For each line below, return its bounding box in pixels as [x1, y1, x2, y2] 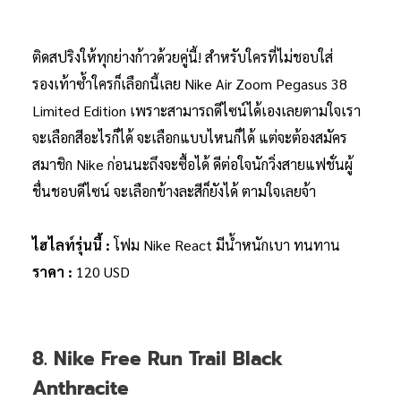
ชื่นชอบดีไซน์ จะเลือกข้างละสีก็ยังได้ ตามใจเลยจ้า [32, 182, 316, 201]
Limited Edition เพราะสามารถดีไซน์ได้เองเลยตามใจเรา [32, 101, 361, 121]
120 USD [76, 262, 130, 282]
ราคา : [32, 262, 76, 282]
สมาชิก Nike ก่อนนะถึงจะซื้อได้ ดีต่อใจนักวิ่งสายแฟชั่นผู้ [32, 155, 353, 175]
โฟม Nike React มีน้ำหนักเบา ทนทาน [114, 235, 340, 255]
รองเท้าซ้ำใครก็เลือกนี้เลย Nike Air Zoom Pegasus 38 [32, 74, 347, 94]
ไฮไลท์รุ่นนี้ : [32, 235, 114, 255]
